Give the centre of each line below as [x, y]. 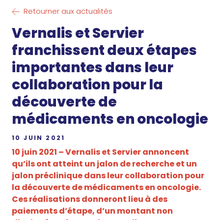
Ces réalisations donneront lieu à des [90, 199]
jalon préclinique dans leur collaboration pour [108, 176]
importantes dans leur [93, 68]
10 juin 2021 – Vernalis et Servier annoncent [100, 152]
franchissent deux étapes [104, 51]
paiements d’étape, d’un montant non [92, 211]
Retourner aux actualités [68, 11]
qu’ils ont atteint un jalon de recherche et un [104, 164]
